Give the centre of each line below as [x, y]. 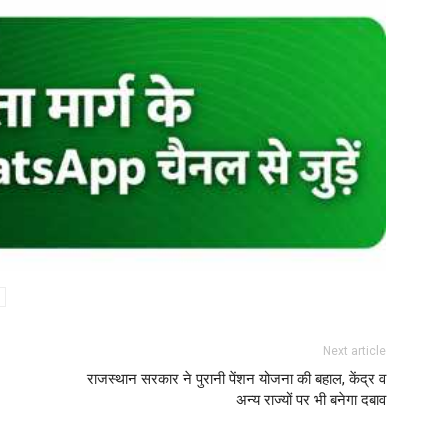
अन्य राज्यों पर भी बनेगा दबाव [311, 400]
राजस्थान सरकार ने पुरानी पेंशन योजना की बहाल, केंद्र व [236, 379]
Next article [354, 351]
